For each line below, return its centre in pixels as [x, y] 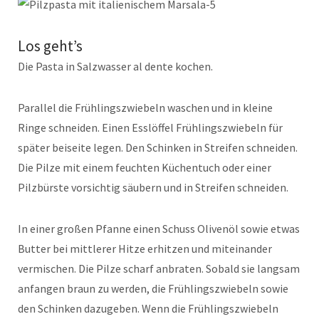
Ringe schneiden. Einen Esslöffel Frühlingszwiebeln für [150, 128]
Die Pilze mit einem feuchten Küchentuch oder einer [145, 168]
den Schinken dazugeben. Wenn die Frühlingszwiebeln [148, 309]
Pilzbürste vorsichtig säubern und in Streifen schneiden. [153, 188]
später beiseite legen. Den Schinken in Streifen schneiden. [158, 148]
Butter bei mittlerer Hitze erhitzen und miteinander [145, 249]
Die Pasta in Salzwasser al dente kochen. [115, 67]
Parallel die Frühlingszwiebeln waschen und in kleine [145, 108]
